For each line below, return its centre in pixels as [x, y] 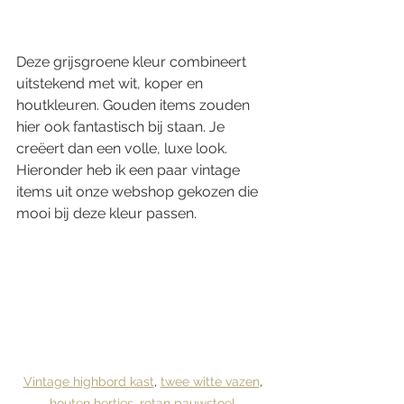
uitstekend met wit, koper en [111, 84]
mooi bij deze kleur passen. [108, 214]
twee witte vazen [210, 382]
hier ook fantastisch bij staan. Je [122, 127]
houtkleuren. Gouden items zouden [135, 106]
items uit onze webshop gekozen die [139, 192]
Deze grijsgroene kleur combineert [133, 62]
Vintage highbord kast [88, 382]
